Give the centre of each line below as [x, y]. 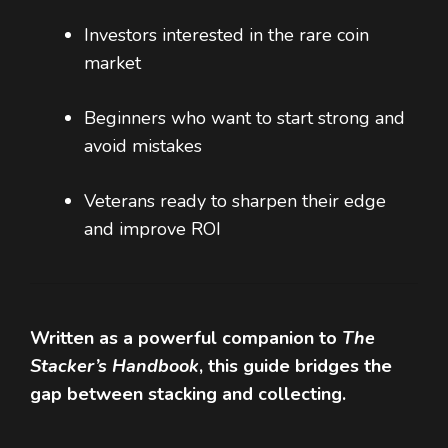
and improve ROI [152, 229]
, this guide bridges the [295, 366]
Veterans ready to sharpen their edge [235, 201]
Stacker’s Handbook [114, 366]
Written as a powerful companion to [186, 338]
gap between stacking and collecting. [188, 394]
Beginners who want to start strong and [244, 118]
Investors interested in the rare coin [226, 35]
